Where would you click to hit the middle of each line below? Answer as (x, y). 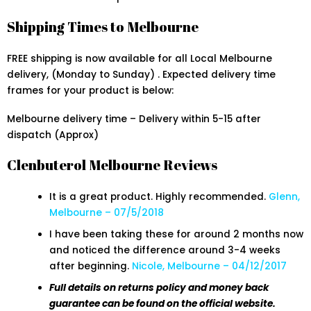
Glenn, (285, 197)
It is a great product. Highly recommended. (159, 197)
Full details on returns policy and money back (159, 288)
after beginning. (91, 267)
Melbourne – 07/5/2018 (107, 213)
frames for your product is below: (90, 91)
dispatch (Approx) (53, 135)
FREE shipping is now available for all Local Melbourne (140, 59)
